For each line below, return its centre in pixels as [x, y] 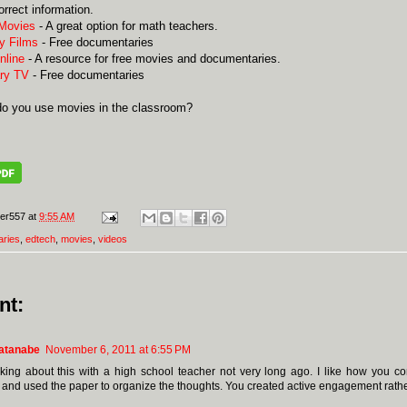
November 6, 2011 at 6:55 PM [118, 349]
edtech [40, 238]
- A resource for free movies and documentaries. [153, 59]
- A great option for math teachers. [127, 26]
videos [113, 238]
